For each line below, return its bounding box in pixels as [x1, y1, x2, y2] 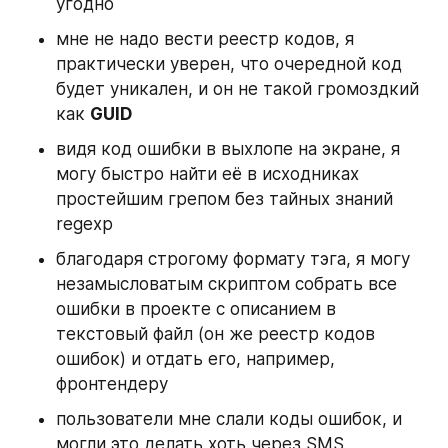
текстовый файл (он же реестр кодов [56, 324, 375, 345]
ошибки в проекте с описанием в [56, 299, 336, 320]
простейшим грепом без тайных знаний [56, 189, 393, 210]
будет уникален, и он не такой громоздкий [56, 79, 419, 100]
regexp [56, 214, 113, 235]
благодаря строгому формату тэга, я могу [56, 249, 410, 270]
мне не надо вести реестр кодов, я [56, 29, 354, 50]
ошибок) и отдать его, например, [56, 349, 335, 370]
